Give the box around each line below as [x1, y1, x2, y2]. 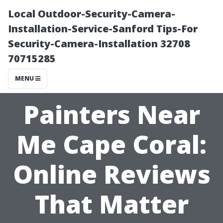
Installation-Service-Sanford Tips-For [8, 22, 198, 35]
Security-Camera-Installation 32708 [8, 37, 190, 50]
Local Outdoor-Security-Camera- [8, 7, 175, 20]
